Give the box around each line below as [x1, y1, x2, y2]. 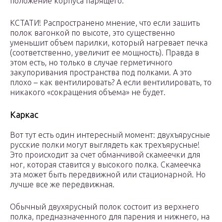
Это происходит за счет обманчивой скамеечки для [10, 150, 200, 160]
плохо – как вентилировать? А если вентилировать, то [10, 78, 212, 87]
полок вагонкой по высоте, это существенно [10, 28, 175, 38]
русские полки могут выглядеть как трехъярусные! [10, 140, 200, 150]
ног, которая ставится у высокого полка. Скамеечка [10, 160, 201, 169]
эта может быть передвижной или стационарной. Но [10, 170, 206, 179]
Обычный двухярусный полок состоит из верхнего [10, 202, 199, 212]
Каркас [10, 110, 38, 120]
